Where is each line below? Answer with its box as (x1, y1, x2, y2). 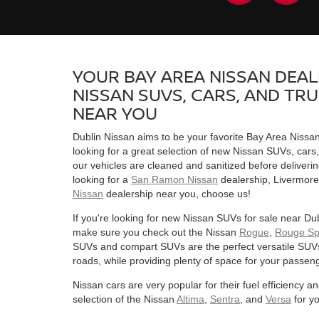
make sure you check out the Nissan (73, 226, 239, 238)
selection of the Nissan (73, 293, 177, 305)
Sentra (210, 293, 240, 305)
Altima (177, 293, 204, 305)
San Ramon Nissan (131, 173, 218, 185)
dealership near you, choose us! (103, 187, 251, 199)
